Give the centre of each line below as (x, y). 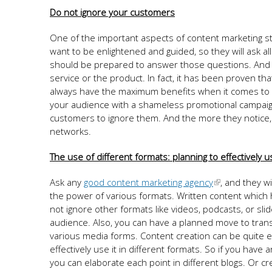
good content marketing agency (148, 182)
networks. (70, 131)
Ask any (67, 182)
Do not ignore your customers (112, 12)
